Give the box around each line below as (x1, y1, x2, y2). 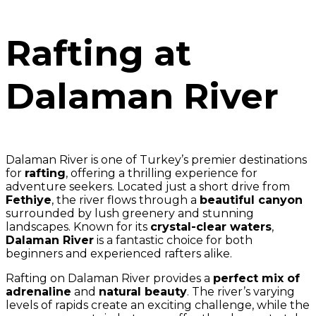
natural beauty (99, 285, 187, 298)
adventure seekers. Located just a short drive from (6, 180, 290, 193)
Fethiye (6, 193, 51, 207)
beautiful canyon (200, 193, 303, 207)
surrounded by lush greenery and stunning (6, 207, 254, 220)
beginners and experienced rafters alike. (6, 247, 232, 260)
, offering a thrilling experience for (66, 166, 257, 180)
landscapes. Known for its (6, 220, 150, 233)
